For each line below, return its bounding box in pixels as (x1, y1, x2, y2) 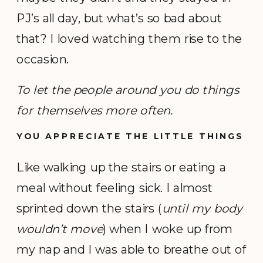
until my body (161, 200, 242, 215)
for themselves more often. (16, 102, 173, 118)
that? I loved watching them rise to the (16, 31, 243, 46)
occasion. (16, 52, 69, 67)
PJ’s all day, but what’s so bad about (16, 11, 222, 26)
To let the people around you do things (16, 82, 240, 97)
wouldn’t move (16, 221, 103, 236)
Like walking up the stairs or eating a (16, 159, 227, 174)
